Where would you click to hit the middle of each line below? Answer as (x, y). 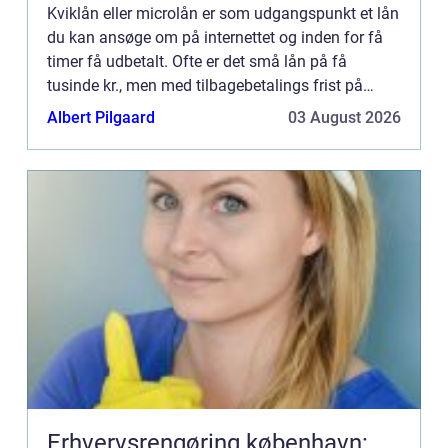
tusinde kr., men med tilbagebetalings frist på (205, 86)
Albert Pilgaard (101, 118)
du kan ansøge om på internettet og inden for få (215, 38)
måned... (77, 134)
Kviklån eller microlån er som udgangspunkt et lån (223, 14)
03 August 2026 (344, 118)
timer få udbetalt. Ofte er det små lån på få (197, 62)
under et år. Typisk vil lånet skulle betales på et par (223, 110)
